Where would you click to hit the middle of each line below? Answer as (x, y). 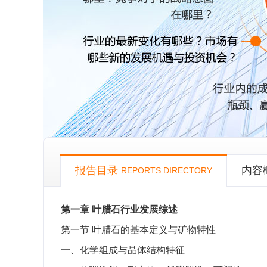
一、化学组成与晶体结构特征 (123, 250)
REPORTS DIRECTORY (167, 170)
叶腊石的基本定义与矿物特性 (154, 230)
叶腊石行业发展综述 (135, 209)
